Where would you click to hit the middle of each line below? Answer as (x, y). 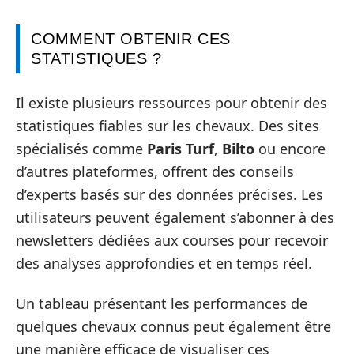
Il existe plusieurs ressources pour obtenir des (171, 102)
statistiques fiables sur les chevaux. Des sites (168, 125)
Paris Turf (181, 148)
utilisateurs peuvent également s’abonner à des (175, 217)
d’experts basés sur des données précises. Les (169, 194)
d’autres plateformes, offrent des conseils (155, 171)
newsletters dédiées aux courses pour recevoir (172, 240)
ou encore (290, 148)
